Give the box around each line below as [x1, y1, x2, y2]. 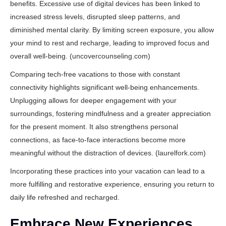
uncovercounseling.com [72, 52, 148, 60]
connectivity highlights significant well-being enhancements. [10, 83, 199, 91]
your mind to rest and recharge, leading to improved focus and [10, 39, 209, 47]
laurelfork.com [158, 149, 203, 157]
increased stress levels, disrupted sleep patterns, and [10, 13, 180, 21]
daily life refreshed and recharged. [10, 193, 120, 201]
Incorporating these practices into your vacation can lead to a [10, 167, 205, 175]
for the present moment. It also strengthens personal [10, 123, 178, 131]
